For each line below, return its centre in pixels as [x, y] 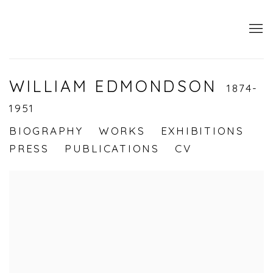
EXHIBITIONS [202, 131]
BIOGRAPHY [46, 131]
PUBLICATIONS [112, 149]
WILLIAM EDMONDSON [117, 87]
